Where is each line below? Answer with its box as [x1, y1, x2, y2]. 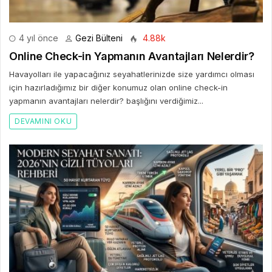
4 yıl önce [16, 32, 58, 43]
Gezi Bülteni [75, 32, 123, 43]
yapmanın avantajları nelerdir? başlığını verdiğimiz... [9, 95, 203, 106]
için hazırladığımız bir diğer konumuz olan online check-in [9, 82, 228, 92]
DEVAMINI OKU [15, 116, 72, 126]
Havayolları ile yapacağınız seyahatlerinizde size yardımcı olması [9, 69, 254, 79]
